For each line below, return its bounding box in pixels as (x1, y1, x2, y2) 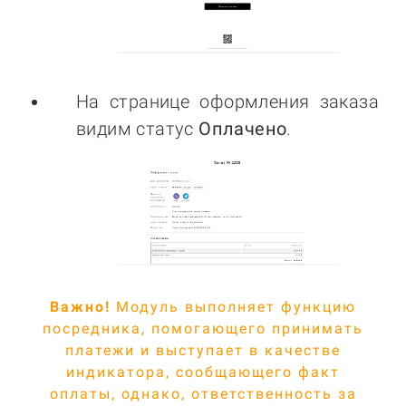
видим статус (76, 118, 199, 140)
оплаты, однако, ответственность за (49, 385, 357, 403)
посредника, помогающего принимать (43, 320, 363, 338)
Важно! (50, 298, 111, 316)
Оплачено (198, 118, 287, 140)
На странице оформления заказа (76, 91, 379, 113)
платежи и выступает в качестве (65, 342, 341, 360)
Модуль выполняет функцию (116, 298, 356, 316)
